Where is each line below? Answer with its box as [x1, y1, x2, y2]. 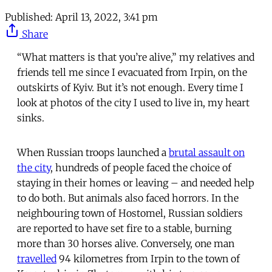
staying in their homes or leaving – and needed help [17, 176, 254, 189]
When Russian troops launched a [17, 146, 169, 158]
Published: [5, 10, 53, 23]
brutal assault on [169, 146, 245, 158]
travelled [17, 252, 56, 265]
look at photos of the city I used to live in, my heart [17, 96, 250, 109]
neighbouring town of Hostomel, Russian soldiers [17, 206, 243, 219]
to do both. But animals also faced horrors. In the [17, 191, 239, 204]
